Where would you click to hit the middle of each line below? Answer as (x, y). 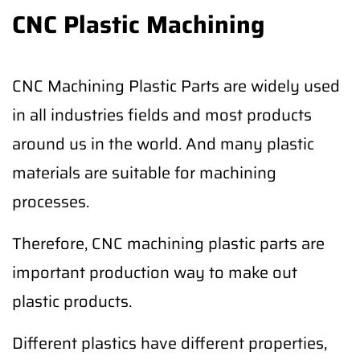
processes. (51, 202)
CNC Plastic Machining (139, 25)
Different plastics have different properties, (170, 343)
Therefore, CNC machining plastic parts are (168, 243)
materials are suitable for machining (144, 173)
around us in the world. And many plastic (163, 144)
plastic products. (72, 301)
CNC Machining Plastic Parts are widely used (176, 86)
